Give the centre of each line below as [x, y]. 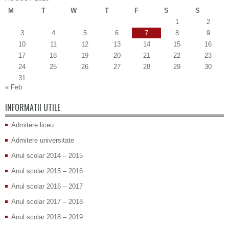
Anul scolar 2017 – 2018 [47, 202]
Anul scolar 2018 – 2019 [47, 217]
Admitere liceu [32, 125]
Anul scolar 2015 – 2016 [47, 171]
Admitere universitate [43, 141]
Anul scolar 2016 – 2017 [47, 187]
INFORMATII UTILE [33, 108]
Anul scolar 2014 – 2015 [47, 156]
